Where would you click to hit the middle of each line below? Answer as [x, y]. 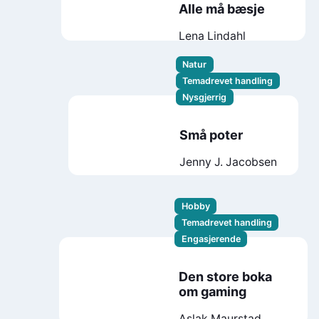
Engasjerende [211, 239]
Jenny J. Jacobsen [229, 162]
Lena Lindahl [213, 36]
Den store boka [225, 276]
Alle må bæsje [222, 9]
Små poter [211, 135]
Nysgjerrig [205, 97]
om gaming [212, 291]
